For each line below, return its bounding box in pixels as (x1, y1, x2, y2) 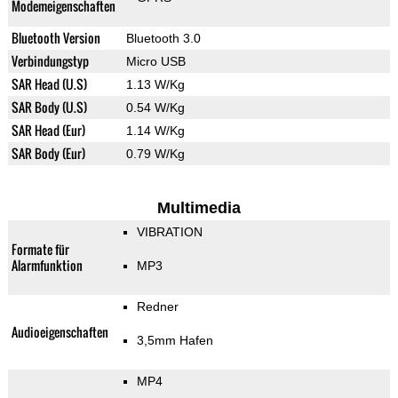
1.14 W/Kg (125, 123, 185, 139)
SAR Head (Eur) (11, 121, 85, 140)
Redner (136, 299, 179, 314)
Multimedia (156, 199, 241, 218)
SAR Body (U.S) (11, 98, 87, 117)
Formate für (11, 240, 69, 259)
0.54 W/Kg (125, 100, 185, 115)
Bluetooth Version (11, 28, 100, 48)
